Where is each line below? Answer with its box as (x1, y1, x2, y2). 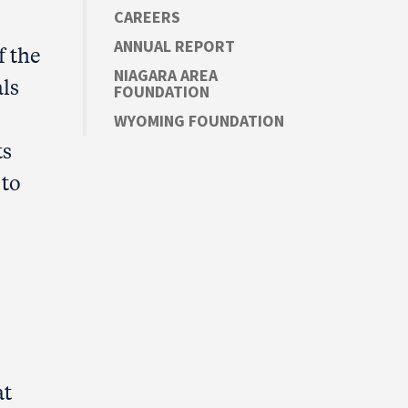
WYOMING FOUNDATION (114, 110, 284, 132)
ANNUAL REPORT (114, 36, 235, 57)
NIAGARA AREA (114, 65, 218, 87)
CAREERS (114, 6, 180, 28)
